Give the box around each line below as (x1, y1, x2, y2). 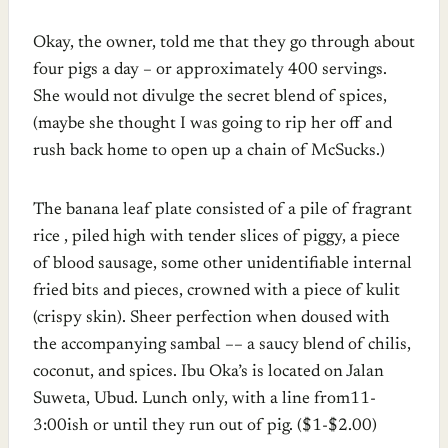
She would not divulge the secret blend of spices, (33, 88, 387, 106)
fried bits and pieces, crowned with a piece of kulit (33, 282, 400, 300)
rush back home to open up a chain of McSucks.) (33, 142, 385, 160)
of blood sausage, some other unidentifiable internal (33, 255, 412, 273)
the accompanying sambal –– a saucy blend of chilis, (33, 336, 411, 354)
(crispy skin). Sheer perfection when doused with (33, 309, 390, 327)
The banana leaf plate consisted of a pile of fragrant (33, 201, 412, 219)
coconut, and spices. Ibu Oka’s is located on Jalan (33, 363, 384, 381)
